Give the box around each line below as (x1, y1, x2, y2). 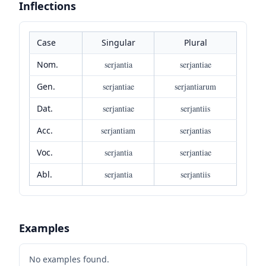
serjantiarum (175, 80, 216, 92)
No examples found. (29, 253, 109, 265)
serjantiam (101, 124, 135, 136)
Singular (101, 36, 135, 48)
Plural (183, 36, 207, 48)
